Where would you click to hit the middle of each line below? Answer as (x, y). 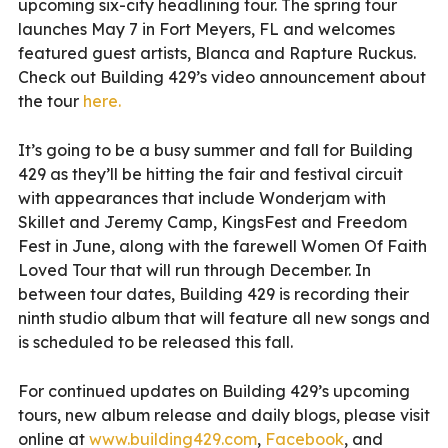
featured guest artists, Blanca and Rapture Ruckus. (217, 52)
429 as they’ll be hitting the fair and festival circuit (210, 173)
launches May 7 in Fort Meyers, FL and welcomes (206, 28)
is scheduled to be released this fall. (155, 341)
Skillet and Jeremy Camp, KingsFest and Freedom (212, 221)
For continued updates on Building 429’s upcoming (214, 390)
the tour (50, 100)
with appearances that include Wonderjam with (202, 197)
